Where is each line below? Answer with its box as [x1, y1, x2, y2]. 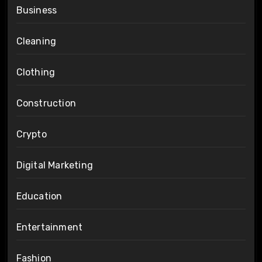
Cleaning [16, 35, 57, 47]
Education [16, 190, 63, 202]
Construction [16, 97, 76, 109]
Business [16, 4, 57, 16]
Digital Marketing [16, 159, 93, 171]
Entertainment [16, 221, 83, 233]
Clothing [16, 66, 56, 78]
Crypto [16, 128, 47, 140]
